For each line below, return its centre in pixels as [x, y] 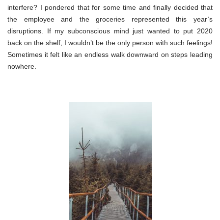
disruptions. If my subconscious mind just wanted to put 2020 [110, 31]
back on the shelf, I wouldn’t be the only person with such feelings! [110, 42]
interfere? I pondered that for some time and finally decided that [110, 7]
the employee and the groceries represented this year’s [110, 19]
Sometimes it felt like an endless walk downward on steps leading [110, 54]
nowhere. [22, 66]
